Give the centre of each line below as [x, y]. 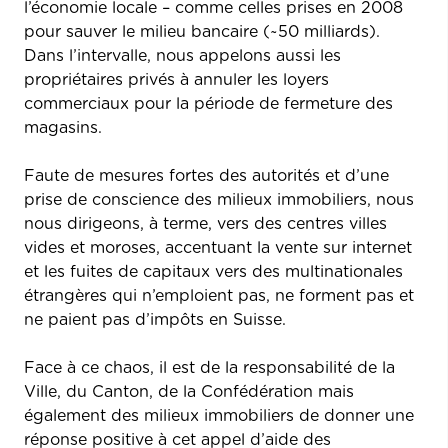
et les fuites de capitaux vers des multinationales [213, 271]
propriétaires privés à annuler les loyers [176, 79]
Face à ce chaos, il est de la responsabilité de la [209, 367]
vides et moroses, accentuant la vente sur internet [218, 247]
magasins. [65, 127]
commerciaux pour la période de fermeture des [208, 103]
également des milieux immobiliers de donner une [219, 415]
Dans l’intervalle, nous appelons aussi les [182, 55]
